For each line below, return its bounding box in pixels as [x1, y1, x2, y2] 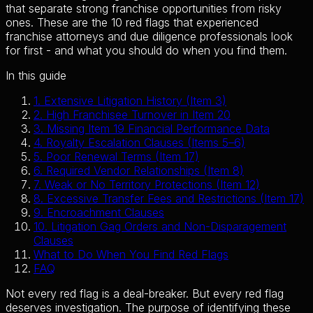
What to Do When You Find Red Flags [34, 247, 228, 261]
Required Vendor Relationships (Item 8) [46, 163, 244, 177]
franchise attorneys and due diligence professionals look [6, 29, 293, 43]
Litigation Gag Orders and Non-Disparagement [51, 219, 286, 233]
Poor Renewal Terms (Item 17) [46, 149, 199, 163]
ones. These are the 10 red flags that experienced [6, 15, 259, 29]
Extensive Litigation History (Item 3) [44, 93, 226, 108]
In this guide [6, 68, 66, 82]
